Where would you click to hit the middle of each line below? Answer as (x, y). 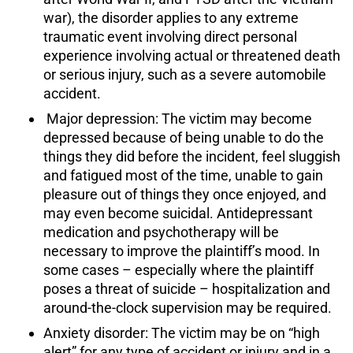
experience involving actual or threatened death (192, 56)
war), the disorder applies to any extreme (171, 18)
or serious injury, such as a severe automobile (185, 75)
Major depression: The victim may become (178, 119)
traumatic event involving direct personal (170, 37)
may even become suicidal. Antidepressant (178, 214)
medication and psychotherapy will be (161, 232)
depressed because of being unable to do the (184, 138)
